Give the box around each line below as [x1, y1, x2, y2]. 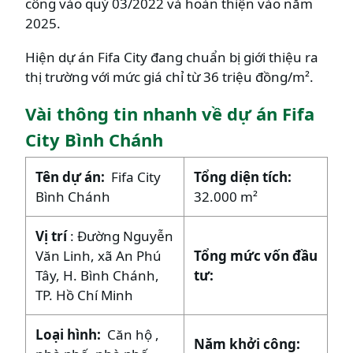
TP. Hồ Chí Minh [35, 285, 134, 304]
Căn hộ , [107, 325, 160, 344]
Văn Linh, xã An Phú [35, 246, 162, 265]
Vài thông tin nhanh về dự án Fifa [25, 101, 314, 125]
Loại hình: [35, 325, 108, 344]
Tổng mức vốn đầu [194, 246, 318, 265]
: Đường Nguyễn [70, 226, 174, 245]
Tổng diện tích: [194, 167, 292, 186]
